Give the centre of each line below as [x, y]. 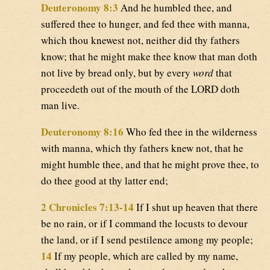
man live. [60, 105]
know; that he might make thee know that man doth [149, 57]
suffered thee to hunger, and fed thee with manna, [145, 24]
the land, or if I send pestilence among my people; [147, 240]
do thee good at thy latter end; [105, 181]
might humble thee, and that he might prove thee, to [150, 165]
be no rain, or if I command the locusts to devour [144, 224]
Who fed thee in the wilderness [190, 132]
